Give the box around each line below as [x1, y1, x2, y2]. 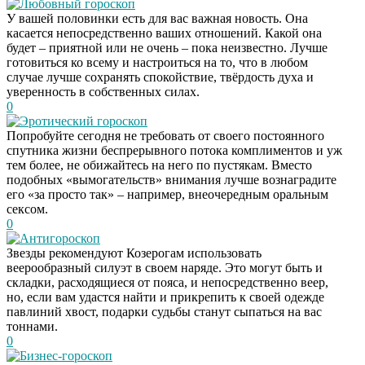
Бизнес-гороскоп [20, 348, 112, 363]
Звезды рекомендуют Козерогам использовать [7, 245, 262, 260]
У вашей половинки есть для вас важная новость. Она [7, 11, 308, 25]
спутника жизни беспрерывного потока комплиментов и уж [7, 143, 342, 157]
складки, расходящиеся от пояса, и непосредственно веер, [7, 275, 328, 289]
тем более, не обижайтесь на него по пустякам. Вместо [7, 157, 312, 172]
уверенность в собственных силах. [7, 84, 200, 99]
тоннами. [7, 319, 58, 333]
